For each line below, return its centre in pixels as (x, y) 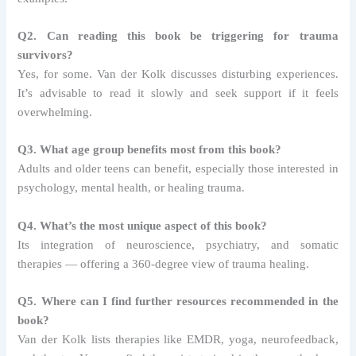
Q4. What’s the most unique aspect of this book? (143, 225)
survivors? (46, 54)
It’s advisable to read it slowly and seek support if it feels (178, 93)
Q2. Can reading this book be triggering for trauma (178, 35)
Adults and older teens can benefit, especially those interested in (178, 169)
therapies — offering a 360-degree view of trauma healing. (164, 263)
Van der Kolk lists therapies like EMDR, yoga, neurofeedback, (178, 339)
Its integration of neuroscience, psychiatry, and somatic (178, 244)
